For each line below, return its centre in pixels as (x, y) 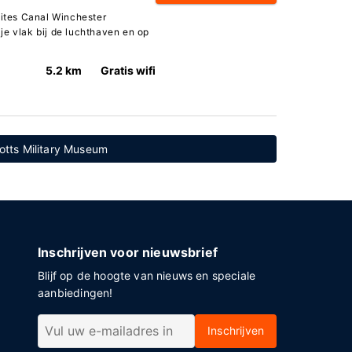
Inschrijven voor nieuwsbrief (128, 252)
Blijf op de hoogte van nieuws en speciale (147, 275)
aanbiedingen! (75, 293)
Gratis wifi (128, 70)
